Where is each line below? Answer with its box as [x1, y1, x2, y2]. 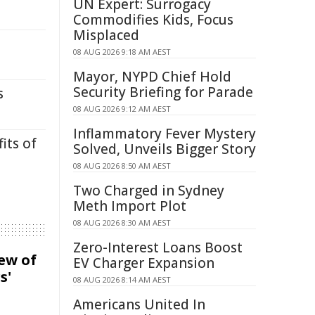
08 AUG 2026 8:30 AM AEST [73, 217, 171, 228]
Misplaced [73, 26, 139, 44]
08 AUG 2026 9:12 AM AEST [73, 103, 171, 114]
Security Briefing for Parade [73, 83, 253, 101]
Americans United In [73, 295, 205, 314]
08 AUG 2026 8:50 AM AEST [73, 160, 171, 171]
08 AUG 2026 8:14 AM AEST [73, 274, 171, 285]
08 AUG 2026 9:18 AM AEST [73, 46, 171, 57]
